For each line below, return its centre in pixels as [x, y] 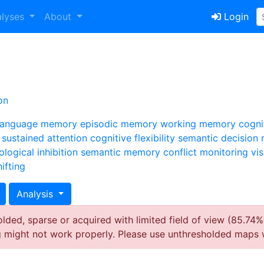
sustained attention [44, 138]
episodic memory [119, 124]
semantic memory [121, 152]
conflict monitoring [206, 152]
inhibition [57, 152]
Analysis [36, 194]
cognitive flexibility [133, 138]
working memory [198, 124]
